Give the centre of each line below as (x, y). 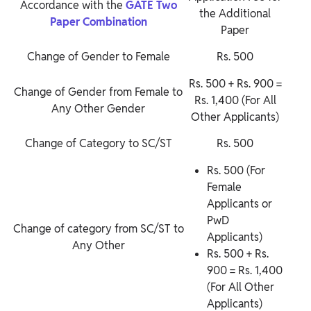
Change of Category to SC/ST (98, 144)
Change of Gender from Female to (98, 92)
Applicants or (239, 204)
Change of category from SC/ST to (98, 229)
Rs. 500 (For (236, 171)
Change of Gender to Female (98, 57)
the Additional (235, 14)
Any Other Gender (98, 109)
